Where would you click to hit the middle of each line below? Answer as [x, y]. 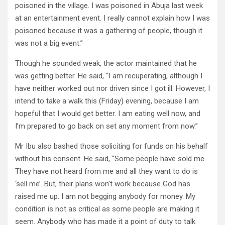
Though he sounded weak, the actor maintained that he [106, 63]
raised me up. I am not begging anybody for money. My [105, 196]
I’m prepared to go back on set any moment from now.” [106, 126]
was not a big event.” [49, 43]
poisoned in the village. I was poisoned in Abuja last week [109, 6]
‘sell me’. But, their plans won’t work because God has [103, 184]
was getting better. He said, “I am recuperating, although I [109, 76]
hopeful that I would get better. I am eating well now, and [108, 114]
